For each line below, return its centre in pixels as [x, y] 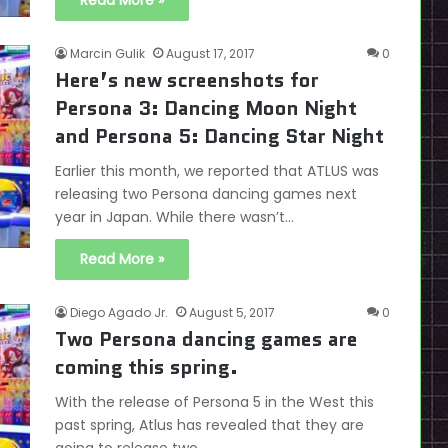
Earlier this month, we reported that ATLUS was [217, 171]
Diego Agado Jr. [119, 313]
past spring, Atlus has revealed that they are [209, 425]
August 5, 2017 [232, 313]
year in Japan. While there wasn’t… [174, 217]
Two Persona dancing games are [206, 339]
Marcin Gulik [107, 54]
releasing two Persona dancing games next [206, 194]
